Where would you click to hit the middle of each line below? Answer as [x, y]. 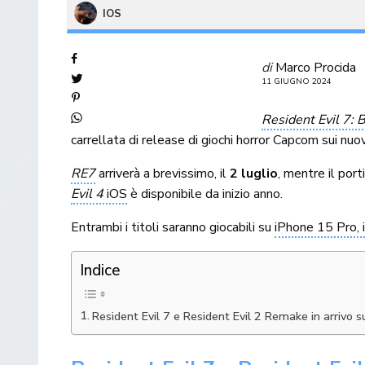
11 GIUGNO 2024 [297, 81]
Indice [100, 270]
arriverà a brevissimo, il [163, 173]
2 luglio [254, 173]
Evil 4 [88, 193]
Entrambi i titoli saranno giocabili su [173, 227]
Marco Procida [316, 67]
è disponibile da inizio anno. [205, 193]
